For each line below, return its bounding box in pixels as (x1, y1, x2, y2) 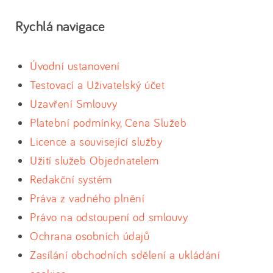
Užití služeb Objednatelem (30, 153, 159, 168)
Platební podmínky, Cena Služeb (30, 115, 186, 130)
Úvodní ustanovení (30, 58, 120, 73)
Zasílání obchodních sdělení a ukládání (30, 247, 220, 262)
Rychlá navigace (15, 17, 105, 35)
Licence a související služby (30, 134, 162, 149)
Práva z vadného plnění (30, 191, 144, 205)
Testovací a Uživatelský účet (30, 77, 165, 92)
